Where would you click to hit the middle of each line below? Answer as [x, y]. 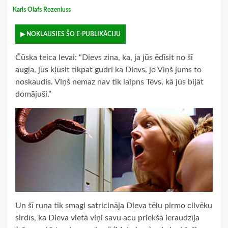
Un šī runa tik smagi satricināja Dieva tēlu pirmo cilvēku [114, 205]
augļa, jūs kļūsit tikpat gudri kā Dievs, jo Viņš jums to [108, 70]
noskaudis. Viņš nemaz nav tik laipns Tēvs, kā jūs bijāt [109, 82]
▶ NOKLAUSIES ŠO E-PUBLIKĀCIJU [70, 34]
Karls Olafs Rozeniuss [42, 10]
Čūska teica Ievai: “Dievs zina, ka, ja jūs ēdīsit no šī [104, 58]
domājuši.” [33, 94]
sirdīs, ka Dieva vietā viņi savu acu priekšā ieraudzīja [107, 218]
